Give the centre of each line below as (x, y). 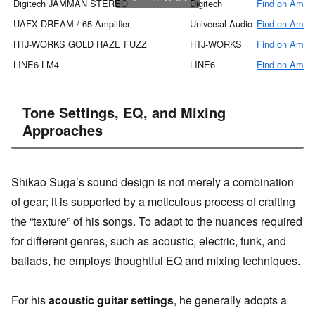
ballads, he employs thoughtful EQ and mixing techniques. (156, 260)
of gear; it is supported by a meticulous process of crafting (153, 201)
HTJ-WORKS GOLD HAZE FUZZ (80, 44)
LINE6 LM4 (36, 65)
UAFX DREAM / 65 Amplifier (72, 24)
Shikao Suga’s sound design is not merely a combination (153, 181)
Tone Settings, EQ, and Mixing (124, 112)
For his (30, 300)
